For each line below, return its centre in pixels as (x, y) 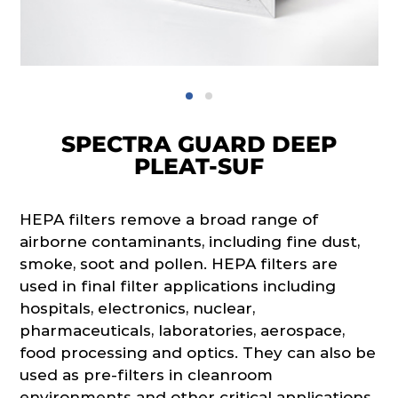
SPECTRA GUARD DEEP (199, 143)
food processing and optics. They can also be (198, 352)
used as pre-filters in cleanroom (147, 374)
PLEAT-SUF (199, 166)
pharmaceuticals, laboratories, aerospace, (183, 330)
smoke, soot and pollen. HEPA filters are (179, 263)
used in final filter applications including (178, 286)
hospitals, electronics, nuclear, (138, 308)
